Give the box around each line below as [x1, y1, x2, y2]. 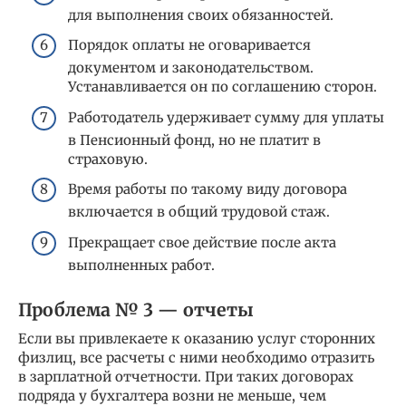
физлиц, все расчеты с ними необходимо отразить [18, 348, 374, 366]
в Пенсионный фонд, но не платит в [68, 130, 321, 149]
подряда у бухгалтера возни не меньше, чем [18, 386, 326, 404]
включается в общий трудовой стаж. [68, 203, 330, 221]
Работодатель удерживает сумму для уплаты [68, 108, 384, 126]
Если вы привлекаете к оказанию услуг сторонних [18, 329, 375, 347]
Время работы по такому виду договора [68, 180, 347, 198]
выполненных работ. [68, 256, 215, 274]
